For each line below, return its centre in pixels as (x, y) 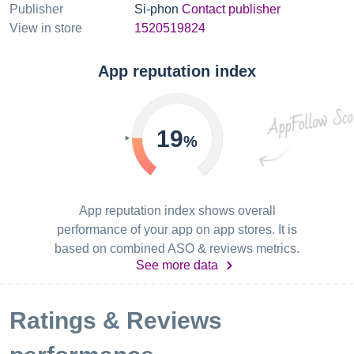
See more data (177, 265)
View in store (46, 28)
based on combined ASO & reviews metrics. (177, 249)
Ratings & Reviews (116, 320)
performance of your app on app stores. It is (177, 230)
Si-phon (156, 9)
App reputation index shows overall (177, 211)
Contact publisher (231, 9)
